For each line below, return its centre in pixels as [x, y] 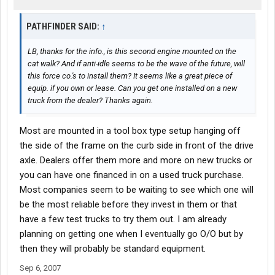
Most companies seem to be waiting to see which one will [137, 190]
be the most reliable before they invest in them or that [128, 205]
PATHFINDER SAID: [64, 27]
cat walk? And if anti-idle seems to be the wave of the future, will [136, 64]
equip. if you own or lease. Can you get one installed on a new [132, 88]
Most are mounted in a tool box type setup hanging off [130, 131]
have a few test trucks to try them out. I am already [123, 219]
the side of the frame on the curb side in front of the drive [137, 146]
